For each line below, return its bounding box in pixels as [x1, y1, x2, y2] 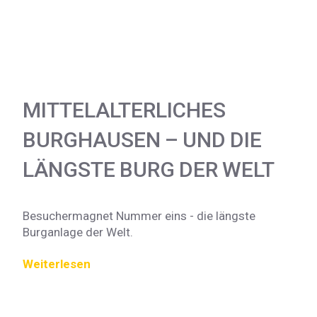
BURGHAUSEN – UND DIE [23, 127, 262, 152]
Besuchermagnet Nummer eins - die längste [23, 208, 255, 223]
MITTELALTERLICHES [23, 97, 226, 122]
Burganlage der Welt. [23, 224, 133, 239]
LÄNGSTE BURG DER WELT [23, 156, 275, 182]
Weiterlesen [23, 256, 91, 271]
